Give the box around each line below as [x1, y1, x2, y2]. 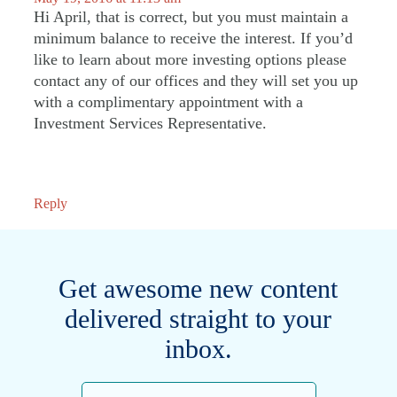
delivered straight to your [65, 304, 332, 333]
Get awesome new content [58, 274, 339, 303]
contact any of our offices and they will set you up [34, 71, 358, 90]
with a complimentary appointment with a [34, 92, 303, 111]
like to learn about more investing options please [34, 50, 346, 68]
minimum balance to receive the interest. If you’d [34, 28, 353, 47]
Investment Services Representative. [34, 113, 267, 132]
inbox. [164, 334, 232, 363]
